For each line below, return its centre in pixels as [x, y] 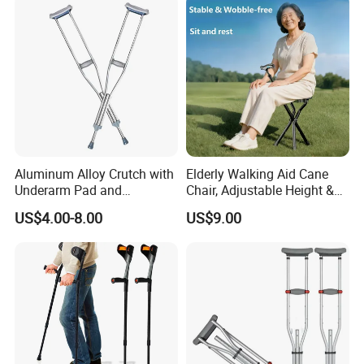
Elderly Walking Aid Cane [257, 174]
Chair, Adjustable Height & [260, 191]
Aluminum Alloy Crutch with [95, 174]
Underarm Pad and [69, 191]
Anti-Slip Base [225, 207]
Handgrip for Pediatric [78, 207]
